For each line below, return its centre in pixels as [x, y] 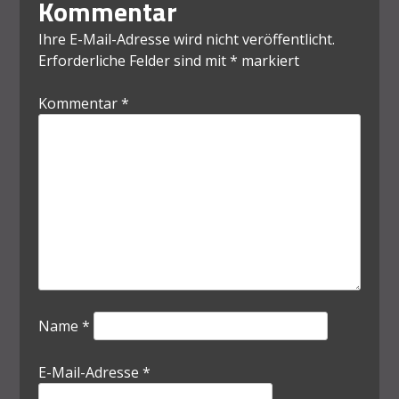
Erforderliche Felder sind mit [134, 60]
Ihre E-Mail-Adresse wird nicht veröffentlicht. [186, 39]
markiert [268, 60]
